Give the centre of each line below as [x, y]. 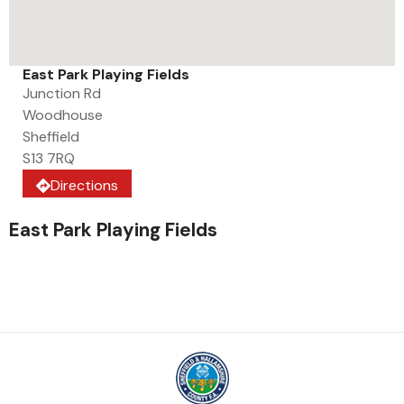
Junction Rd [62, 94]
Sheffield [51, 137]
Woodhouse [63, 115]
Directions [84, 186]
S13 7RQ [49, 159]
